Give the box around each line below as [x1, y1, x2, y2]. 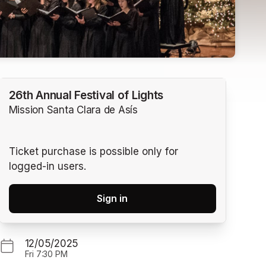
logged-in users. [8, 160, 86, 172]
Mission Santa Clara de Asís [8, 104, 138, 116]
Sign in [97, 192, 128, 204]
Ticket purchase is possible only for [8, 145, 178, 157]
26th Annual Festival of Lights [8, 88, 164, 103]
